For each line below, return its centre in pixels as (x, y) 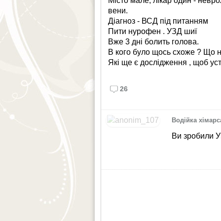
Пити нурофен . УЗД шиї (153, 31)
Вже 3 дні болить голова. (154, 41)
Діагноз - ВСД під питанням (158, 21)
